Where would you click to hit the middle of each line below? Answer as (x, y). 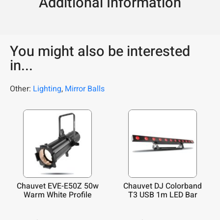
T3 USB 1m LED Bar (163, 195)
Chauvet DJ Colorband (163, 186)
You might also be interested (100, 51)
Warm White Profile (57, 195)
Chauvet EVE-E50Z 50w (57, 186)
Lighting (47, 89)
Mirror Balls (85, 89)
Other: (21, 89)
